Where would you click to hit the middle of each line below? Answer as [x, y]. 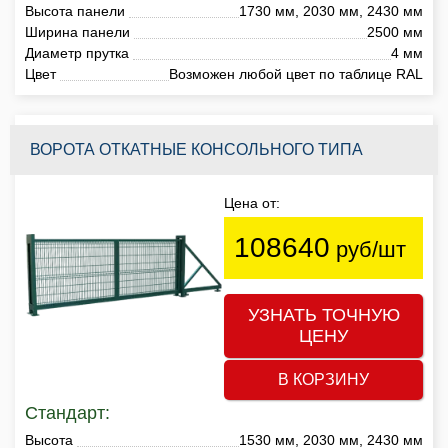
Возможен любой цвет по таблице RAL [296, 73]
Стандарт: [67, 412]
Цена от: [252, 202]
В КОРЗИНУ [323, 379]
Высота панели [75, 10]
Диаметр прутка [77, 52]
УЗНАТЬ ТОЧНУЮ [323, 314]
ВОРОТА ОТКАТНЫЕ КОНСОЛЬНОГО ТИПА [196, 149]
